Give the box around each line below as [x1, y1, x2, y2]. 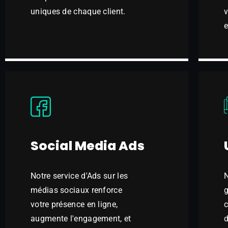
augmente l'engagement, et [31, 214, 131, 223]
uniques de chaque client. [31, 7, 126, 16]
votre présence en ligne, [31, 199, 118, 209]
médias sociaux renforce [31, 185, 122, 195]
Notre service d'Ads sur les [31, 171, 128, 181]
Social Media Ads [31, 137, 145, 155]
